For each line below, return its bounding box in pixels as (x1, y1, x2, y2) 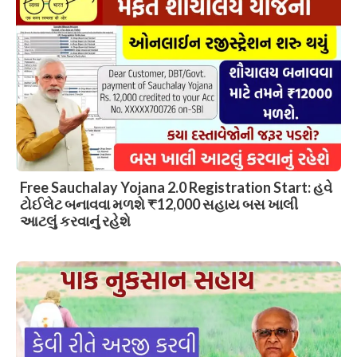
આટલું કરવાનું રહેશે (20, 212, 131, 230)
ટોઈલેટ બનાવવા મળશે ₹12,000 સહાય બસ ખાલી (20, 195, 298, 214)
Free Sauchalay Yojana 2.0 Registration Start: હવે (20, 178, 332, 197)
